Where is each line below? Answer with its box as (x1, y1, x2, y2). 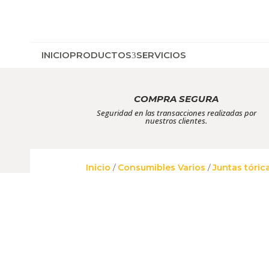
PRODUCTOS (70, 49, 131, 61)
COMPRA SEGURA (134, 92, 219, 104)
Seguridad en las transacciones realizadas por (96, 107, 256, 118)
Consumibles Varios (118, 162, 206, 174)
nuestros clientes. (145, 115, 208, 126)
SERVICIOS (136, 49, 186, 61)
